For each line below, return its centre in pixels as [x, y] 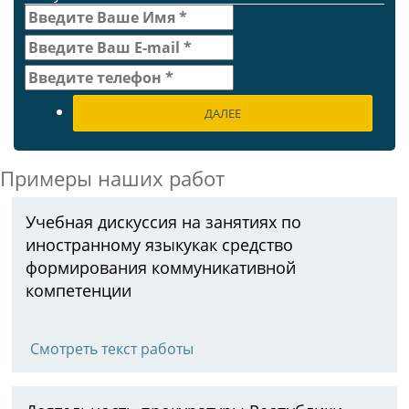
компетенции [79, 290]
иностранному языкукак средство [159, 245]
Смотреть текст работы [112, 349]
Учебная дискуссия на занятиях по [163, 222]
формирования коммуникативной [161, 267]
